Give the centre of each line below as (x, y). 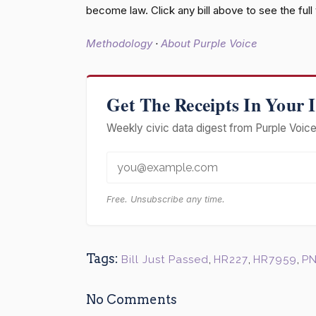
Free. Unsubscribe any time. (166, 199)
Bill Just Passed (165, 259)
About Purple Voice (209, 43)
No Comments (132, 299)
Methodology (119, 43)
